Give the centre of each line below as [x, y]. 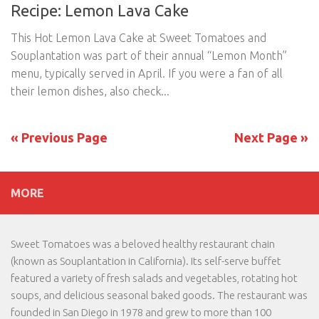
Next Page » [271, 138]
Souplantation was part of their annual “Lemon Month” [149, 56]
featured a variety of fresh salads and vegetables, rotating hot [154, 278]
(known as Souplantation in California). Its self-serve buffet [146, 261]
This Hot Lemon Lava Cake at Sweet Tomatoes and [138, 38]
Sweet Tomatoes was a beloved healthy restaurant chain [143, 244]
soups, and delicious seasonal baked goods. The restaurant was [159, 296]
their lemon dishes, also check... [90, 91]
